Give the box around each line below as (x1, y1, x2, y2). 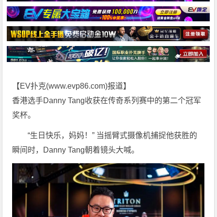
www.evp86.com (48, 82, 106, 91)
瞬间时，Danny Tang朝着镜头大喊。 (12, 146, 139, 155)
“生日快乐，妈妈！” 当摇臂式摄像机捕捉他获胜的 (28, 131, 198, 140)
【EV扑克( (12, 82, 49, 91)
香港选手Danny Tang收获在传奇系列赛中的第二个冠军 (12, 96, 201, 105)
